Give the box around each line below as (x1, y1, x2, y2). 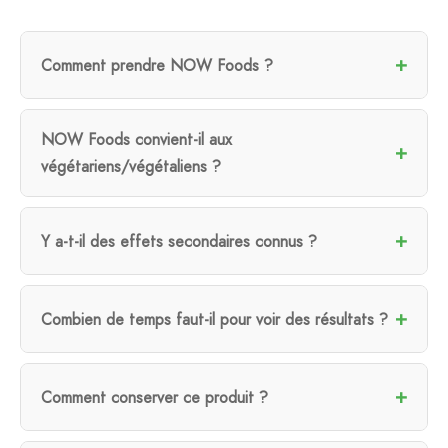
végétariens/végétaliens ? (41, 155, 221, 179)
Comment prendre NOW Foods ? (41, 53, 273, 77)
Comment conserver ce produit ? (41, 385, 268, 409)
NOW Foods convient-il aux (41, 128, 232, 152)
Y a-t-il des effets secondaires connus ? (41, 229, 317, 253)
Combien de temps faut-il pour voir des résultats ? (41, 307, 388, 331)
